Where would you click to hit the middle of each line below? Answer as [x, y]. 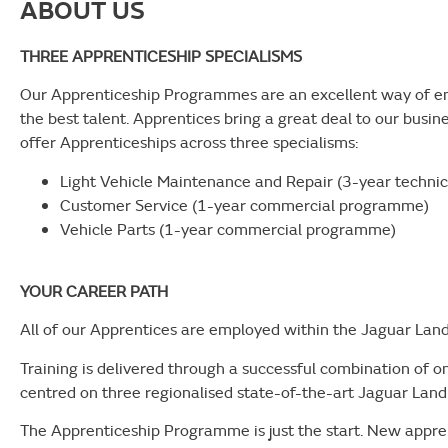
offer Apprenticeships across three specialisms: [189, 142]
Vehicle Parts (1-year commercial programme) [228, 228]
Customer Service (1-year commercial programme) [244, 204]
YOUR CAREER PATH [94, 291]
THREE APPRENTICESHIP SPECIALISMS [161, 55]
